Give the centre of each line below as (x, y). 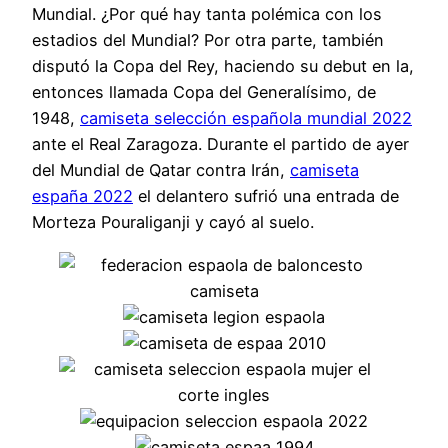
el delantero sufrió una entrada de (266, 196)
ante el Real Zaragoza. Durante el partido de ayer (220, 144)
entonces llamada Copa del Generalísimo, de (204, 92)
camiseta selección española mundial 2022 (246, 118)
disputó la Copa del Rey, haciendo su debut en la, (223, 66)
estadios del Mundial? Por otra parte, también (208, 40)
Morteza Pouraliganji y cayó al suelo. (173, 222)
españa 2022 (82, 196)
